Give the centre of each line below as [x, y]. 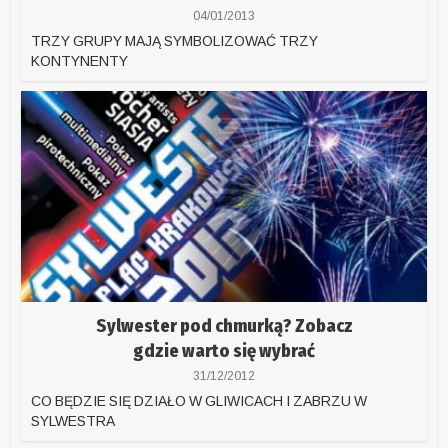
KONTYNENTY [80, 60]
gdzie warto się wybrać [224, 350]
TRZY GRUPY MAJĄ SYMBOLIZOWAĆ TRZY [175, 40]
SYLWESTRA [73, 420]
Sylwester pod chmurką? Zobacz [224, 325]
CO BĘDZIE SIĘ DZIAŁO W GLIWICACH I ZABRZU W [199, 400]
